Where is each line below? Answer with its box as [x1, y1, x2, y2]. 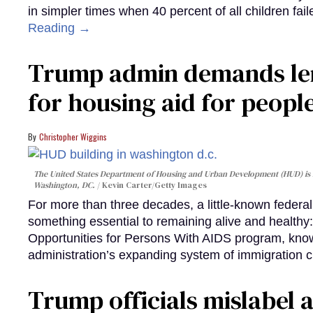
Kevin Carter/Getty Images [102, 180, 207, 191]
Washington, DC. [34, 180, 97, 191]
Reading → [28, 20, 91, 35]
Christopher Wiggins [39, 130, 107, 143]
